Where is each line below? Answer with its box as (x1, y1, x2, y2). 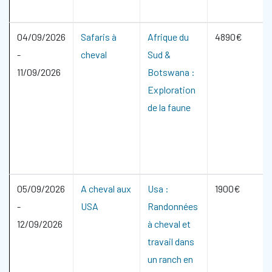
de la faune (148, 101, 191, 113)
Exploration (148, 84, 195, 95)
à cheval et (148, 218, 191, 229)
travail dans (148, 236, 194, 247)
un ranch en (148, 253, 193, 265)
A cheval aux (81, 183, 131, 194)
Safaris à (81, 31, 117, 42)
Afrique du (148, 31, 189, 42)
